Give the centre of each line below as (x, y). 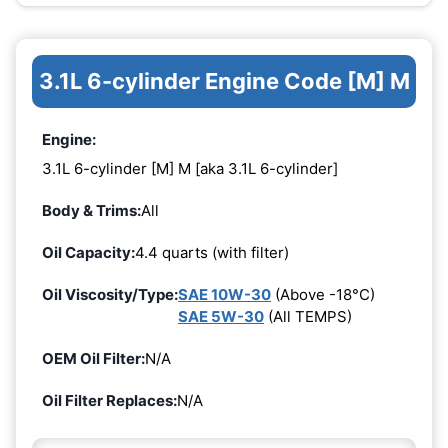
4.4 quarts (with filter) (212, 253)
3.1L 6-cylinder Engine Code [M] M (224, 80)
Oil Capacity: (88, 253)
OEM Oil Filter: (93, 359)
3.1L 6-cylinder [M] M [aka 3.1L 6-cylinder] (190, 169)
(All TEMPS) (308, 317)
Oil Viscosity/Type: (110, 295)
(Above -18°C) (323, 295)
